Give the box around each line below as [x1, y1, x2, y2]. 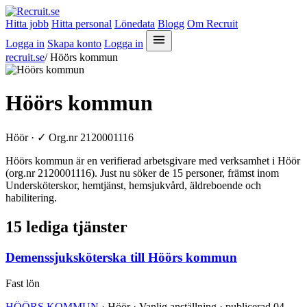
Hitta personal [51, 18, 112, 29]
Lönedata [114, 18, 155, 29]
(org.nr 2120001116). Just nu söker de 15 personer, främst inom [5, 167, 279, 179]
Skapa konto [47, 38, 101, 49]
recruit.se [5, 51, 45, 63]
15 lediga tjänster [5, 217, 127, 236]
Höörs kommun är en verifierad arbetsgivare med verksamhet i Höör [5, 154, 300, 167]
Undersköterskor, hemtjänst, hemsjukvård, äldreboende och [5, 179, 261, 191]
